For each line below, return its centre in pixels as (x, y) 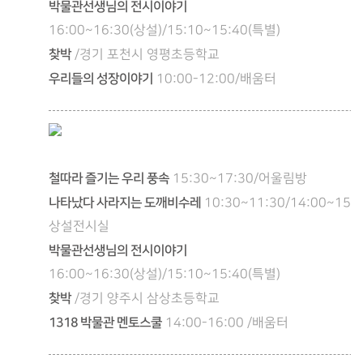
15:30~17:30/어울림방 (240, 179)
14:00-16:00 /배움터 (227, 323)
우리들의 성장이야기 (101, 79)
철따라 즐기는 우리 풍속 (109, 179)
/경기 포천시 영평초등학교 (147, 55)
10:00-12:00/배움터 (216, 79)
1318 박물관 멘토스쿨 (105, 323)
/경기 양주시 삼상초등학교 (147, 299)
